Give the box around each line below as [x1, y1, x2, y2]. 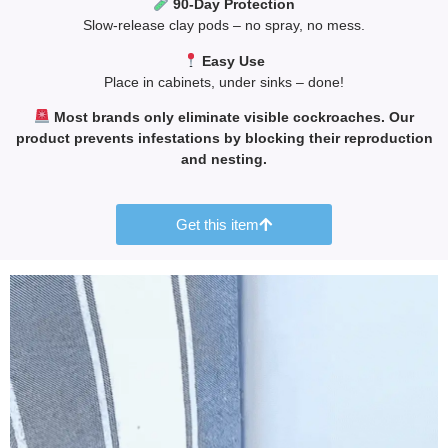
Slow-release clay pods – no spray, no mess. [83, 17, 365, 34]
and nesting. [181, 150, 267, 167]
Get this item [176, 216, 259, 234]
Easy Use [198, 52, 266, 69]
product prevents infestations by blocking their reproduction [15, 129, 433, 146]
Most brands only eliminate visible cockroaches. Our [49, 108, 414, 125]
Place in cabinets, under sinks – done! [104, 73, 344, 90]
